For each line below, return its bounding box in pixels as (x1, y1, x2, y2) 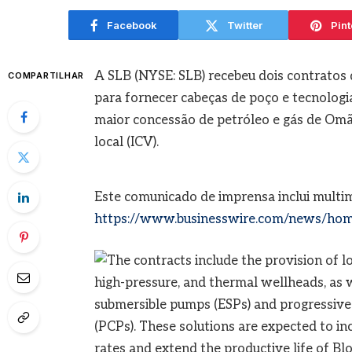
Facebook (106, 18, 157, 31)
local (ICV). (93, 134, 159, 150)
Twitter (226, 18, 262, 31)
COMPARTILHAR (8, 70, 85, 81)
